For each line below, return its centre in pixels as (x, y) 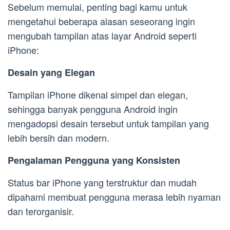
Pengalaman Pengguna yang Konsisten (94, 160)
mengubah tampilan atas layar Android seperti (102, 36)
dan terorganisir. (41, 211)
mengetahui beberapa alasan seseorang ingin (101, 21)
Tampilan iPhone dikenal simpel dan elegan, (98, 95)
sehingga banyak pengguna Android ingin (93, 109)
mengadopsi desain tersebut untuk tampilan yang (108, 123)
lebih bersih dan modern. (59, 138)
